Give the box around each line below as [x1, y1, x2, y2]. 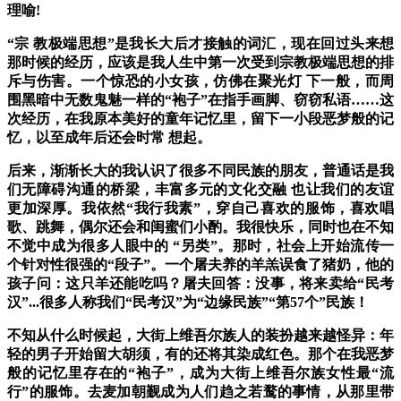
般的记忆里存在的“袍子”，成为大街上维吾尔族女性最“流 [7, 365, 394, 381]
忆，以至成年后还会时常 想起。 [7, 130, 211, 146]
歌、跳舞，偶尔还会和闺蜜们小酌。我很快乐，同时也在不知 [7, 219, 394, 235]
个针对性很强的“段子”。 [7, 257, 165, 273]
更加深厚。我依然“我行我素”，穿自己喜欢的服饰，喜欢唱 [7, 200, 394, 217]
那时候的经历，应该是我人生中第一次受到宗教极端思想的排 [7, 55, 394, 71]
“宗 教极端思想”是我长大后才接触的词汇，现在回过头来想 [7, 36, 394, 52]
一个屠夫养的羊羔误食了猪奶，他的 [165, 257, 394, 273]
